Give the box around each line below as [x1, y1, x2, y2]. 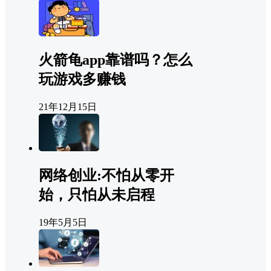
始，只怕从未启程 [39, 187, 155, 203]
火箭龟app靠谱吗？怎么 [39, 52, 192, 68]
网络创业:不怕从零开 [39, 168, 174, 184]
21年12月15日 [39, 102, 97, 113]
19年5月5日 [39, 217, 87, 228]
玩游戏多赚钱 [39, 71, 126, 88]
